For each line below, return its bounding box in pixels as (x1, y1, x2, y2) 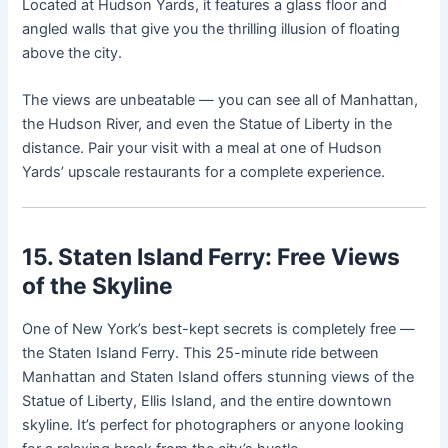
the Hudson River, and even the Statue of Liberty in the (22, 115, 393, 134)
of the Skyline (22, 271, 174, 300)
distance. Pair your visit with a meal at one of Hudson (22, 139, 383, 158)
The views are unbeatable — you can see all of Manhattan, (22, 91, 419, 110)
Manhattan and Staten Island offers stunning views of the (22, 368, 415, 387)
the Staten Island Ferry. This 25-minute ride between (22, 344, 380, 363)
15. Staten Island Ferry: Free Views (22, 242, 401, 271)
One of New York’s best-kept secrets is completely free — (22, 320, 416, 339)
